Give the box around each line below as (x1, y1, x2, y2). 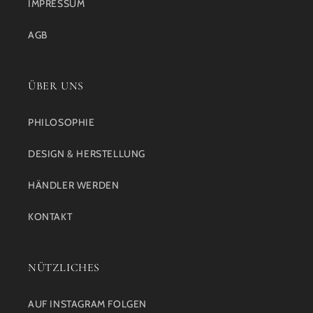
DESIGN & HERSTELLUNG (28, 147, 145, 161)
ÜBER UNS (28, 79, 84, 94)
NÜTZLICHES (28, 261, 100, 275)
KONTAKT (28, 210, 73, 224)
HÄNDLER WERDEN (28, 179, 119, 192)
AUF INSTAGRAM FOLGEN (28, 298, 147, 311)
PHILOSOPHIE (28, 116, 95, 129)
